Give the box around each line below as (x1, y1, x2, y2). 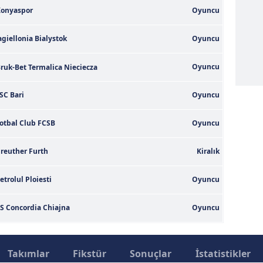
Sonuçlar (130, 247, 172, 260)
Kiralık (197, 146, 220, 156)
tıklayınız (163, 2, 203, 13)
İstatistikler (195, 247, 251, 260)
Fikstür (72, 247, 106, 260)
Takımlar (7, 247, 49, 260)
